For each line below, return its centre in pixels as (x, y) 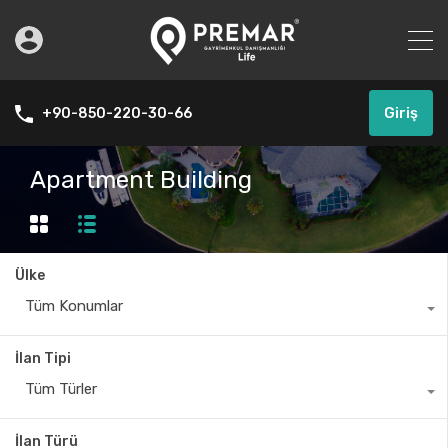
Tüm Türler (61, 389)
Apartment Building (141, 180)
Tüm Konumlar (74, 306)
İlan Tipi (43, 359)
